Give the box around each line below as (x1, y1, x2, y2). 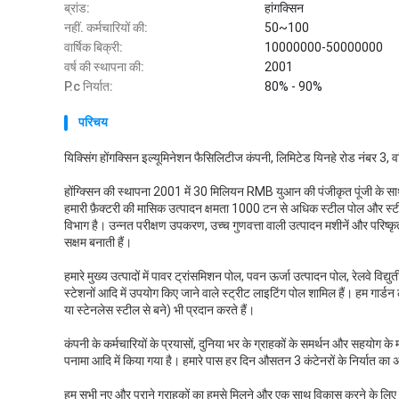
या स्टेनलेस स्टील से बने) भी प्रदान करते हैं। (64, 303, 255, 317)
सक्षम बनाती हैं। (64, 235, 132, 249)
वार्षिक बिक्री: (64, 40, 123, 54)
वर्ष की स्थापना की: (64, 60, 144, 74)
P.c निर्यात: (64, 79, 113, 94)
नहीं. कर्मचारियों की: (64, 20, 148, 35)
